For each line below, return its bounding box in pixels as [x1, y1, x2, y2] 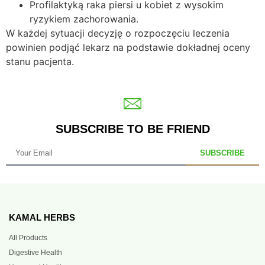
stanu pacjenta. [6, 55, 74, 67]
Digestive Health [9, 248, 62, 257]
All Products [9, 233, 47, 242]
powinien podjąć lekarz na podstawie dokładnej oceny [6, 41, 250, 53]
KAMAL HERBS [9, 212, 75, 222]
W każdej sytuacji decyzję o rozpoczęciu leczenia [6, 27, 230, 39]
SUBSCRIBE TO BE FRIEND [55, 122, 210, 135]
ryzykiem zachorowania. [30, 12, 138, 25]
